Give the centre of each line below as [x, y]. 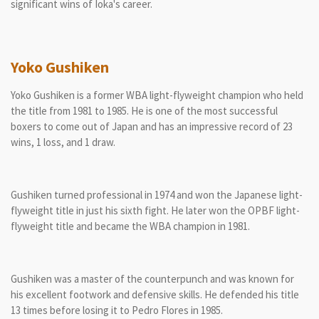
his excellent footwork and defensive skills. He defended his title [155, 294]
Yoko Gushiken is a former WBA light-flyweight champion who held [157, 95]
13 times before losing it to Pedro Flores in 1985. [117, 310]
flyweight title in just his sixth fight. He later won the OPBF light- [155, 210]
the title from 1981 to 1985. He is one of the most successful [144, 110]
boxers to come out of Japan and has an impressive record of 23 [152, 126]
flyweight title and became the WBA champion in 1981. [130, 226]
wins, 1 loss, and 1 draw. [63, 142]
